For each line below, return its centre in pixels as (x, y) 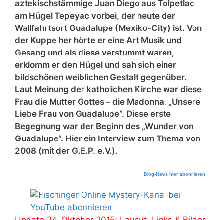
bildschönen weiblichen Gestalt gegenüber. (101, 77)
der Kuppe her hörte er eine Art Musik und (98, 41)
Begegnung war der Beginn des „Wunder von (104, 126)
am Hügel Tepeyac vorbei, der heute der (95, 16)
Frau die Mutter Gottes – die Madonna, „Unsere (108, 102)
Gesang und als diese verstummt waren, (95, 53)
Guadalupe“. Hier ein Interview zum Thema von (108, 139)
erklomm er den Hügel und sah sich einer (96, 65)
